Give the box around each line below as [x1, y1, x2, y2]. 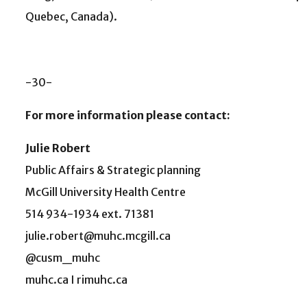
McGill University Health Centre [25, 185, 186, 199]
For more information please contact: [25, 108, 230, 123]
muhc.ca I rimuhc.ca [25, 273, 130, 287]
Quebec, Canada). [25, 10, 117, 24]
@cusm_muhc [25, 251, 100, 265]
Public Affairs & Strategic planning [25, 163, 201, 177]
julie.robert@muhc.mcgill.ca [25, 229, 171, 243]
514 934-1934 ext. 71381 [25, 207, 156, 221]
